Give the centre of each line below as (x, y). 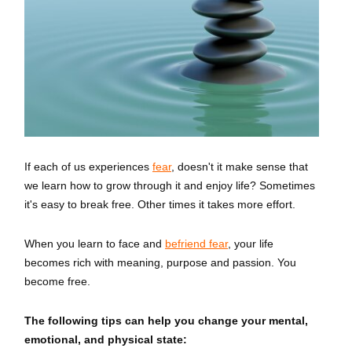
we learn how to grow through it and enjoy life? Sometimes (170, 186)
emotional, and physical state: (106, 340)
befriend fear (196, 244)
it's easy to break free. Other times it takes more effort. (161, 205)
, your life (251, 244)
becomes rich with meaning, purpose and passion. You (160, 263)
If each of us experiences (88, 167)
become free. (57, 282)
